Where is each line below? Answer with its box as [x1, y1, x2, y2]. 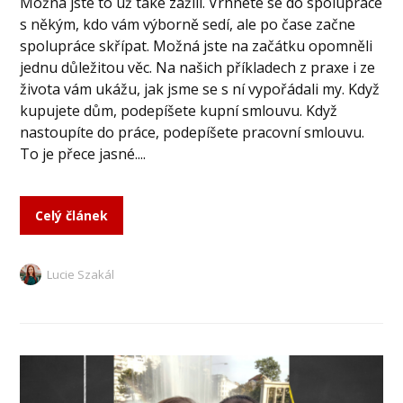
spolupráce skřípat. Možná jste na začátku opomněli [20, 35, 373, 56]
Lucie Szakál [47, 265, 115, 282]
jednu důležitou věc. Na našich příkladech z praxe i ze [20, 57, 376, 77]
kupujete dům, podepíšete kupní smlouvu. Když [20, 100, 338, 121]
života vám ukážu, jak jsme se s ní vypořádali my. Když [20, 78, 381, 99]
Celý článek [35, 206, 109, 224]
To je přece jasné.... [20, 143, 147, 164]
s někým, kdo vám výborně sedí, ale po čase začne [20, 13, 356, 34]
